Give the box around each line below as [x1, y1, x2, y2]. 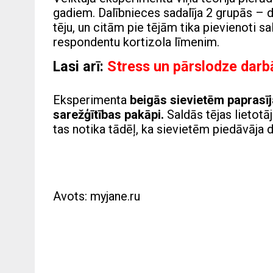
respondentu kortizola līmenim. [53, 35, 219, 50]
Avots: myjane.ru [53, 189, 140, 204]
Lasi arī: [53, 58, 104, 76]
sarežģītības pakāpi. [53, 107, 164, 122]
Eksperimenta [53, 93, 130, 108]
